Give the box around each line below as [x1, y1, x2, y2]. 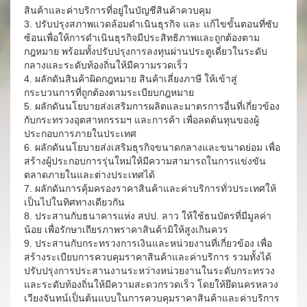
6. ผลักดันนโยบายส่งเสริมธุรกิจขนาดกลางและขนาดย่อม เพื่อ [24, 142, 280, 153]
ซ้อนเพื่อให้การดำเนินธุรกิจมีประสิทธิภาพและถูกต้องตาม [24, 32, 260, 43]
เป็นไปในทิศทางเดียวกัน [24, 197, 125, 208]
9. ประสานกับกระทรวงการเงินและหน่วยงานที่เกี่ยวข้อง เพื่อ [24, 238, 272, 249]
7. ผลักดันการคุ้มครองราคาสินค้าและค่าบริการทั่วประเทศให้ [24, 183, 276, 194]
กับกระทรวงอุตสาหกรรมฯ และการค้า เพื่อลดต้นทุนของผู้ [24, 114, 259, 125]
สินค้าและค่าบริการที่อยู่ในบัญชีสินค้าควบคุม [24, 5, 211, 16]
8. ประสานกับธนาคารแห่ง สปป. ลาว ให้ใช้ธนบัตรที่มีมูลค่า [24, 210, 271, 221]
